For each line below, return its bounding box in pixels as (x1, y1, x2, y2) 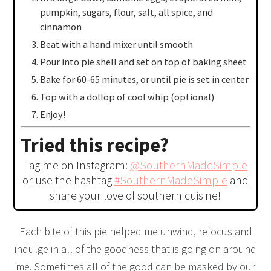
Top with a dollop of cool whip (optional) (40, 91, 215, 103)
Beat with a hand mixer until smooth (40, 38, 194, 51)
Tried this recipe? (21, 132, 169, 158)
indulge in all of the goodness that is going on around (15, 242, 256, 256)
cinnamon (40, 21, 82, 33)
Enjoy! (40, 108, 66, 121)
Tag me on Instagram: (24, 158, 130, 173)
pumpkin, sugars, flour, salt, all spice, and (40, 6, 214, 19)
